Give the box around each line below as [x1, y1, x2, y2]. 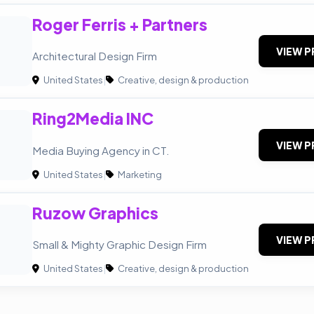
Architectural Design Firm [32, 49, 157, 63]
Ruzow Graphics [32, 203, 158, 223]
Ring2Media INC [32, 109, 153, 129]
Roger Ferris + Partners [32, 15, 207, 35]
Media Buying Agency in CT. [32, 143, 170, 157]
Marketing [116, 168, 162, 180]
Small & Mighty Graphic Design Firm [32, 237, 207, 251]
